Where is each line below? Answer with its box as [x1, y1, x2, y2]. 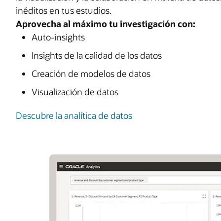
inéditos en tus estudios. [16, 4, 111, 17]
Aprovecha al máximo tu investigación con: [16, 18, 195, 30]
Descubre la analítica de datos [16, 110, 132, 122]
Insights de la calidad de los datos [32, 49, 162, 62]
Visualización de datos [32, 86, 118, 98]
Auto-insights [32, 31, 85, 43]
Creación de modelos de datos [32, 68, 150, 80]
